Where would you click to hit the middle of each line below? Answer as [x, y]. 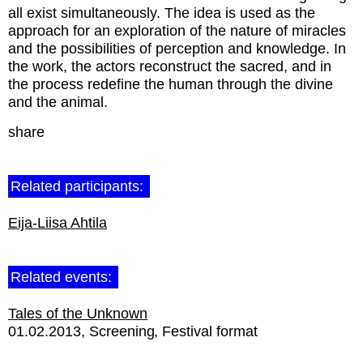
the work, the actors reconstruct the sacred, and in [170, 66]
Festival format [210, 331]
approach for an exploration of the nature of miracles [177, 31]
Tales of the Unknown [78, 314]
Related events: [63, 277]
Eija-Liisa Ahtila [58, 223]
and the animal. [58, 102]
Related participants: [79, 186]
